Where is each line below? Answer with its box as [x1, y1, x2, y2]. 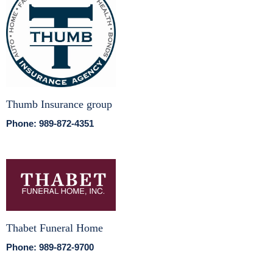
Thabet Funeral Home [6, 221, 103, 234]
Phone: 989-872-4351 [6, 118, 94, 129]
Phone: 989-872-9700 [6, 241, 94, 252]
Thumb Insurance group [6, 98, 112, 111]
